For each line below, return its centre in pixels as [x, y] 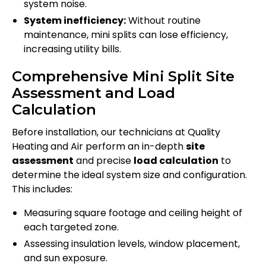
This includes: [42, 189]
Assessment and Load [94, 93]
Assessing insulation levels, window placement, [132, 244]
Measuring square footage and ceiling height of [133, 213]
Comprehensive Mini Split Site [123, 77]
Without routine [163, 21]
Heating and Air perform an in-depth [99, 147]
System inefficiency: [75, 21]
